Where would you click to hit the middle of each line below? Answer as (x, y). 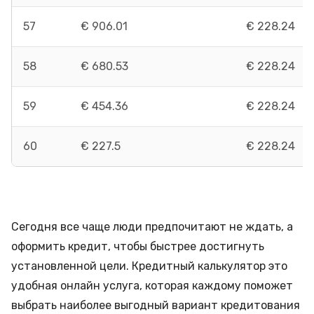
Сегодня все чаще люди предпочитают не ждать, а (152, 227)
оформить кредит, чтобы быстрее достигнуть (138, 246)
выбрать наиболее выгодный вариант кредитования (156, 305)
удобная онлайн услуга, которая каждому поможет (152, 286)
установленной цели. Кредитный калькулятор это (149, 266)
